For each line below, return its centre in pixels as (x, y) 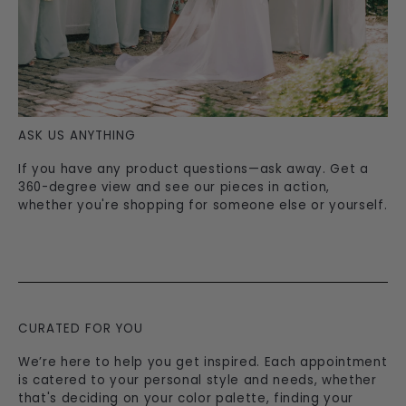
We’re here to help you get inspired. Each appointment (203, 362)
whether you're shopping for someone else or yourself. (203, 206)
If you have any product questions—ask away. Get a (193, 169)
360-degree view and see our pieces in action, (174, 188)
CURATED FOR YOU (81, 329)
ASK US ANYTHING (77, 136)
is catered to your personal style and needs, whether (198, 381)
